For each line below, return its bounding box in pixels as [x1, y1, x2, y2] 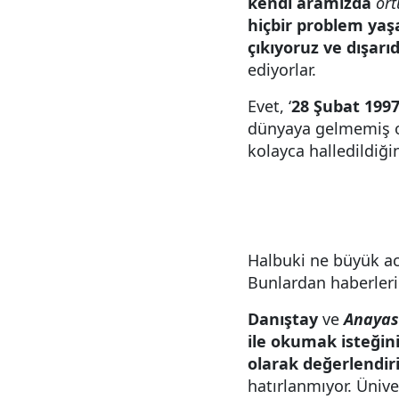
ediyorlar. [248, 59, 316, 80]
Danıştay [248, 308, 318, 330]
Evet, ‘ [248, 95, 291, 117]
